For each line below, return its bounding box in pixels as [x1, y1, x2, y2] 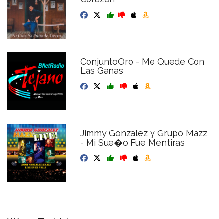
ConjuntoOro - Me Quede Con [80, 56, 205, 67]
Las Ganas [80, 66, 124, 76]
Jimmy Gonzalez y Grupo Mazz [80, 128, 208, 138]
